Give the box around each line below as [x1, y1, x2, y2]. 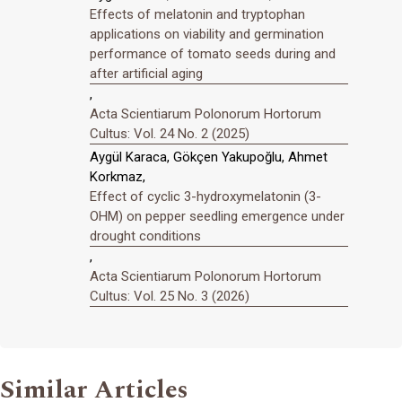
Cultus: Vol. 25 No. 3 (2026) [90, 288, 249, 305]
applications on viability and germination [90, 25, 324, 42]
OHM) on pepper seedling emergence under [90, 208, 345, 225]
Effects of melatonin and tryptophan [90, 5, 305, 22]
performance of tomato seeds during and [90, 45, 336, 62]
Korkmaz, [90, 169, 145, 186]
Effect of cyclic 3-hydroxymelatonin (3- [90, 188, 321, 205]
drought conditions [90, 228, 201, 245]
